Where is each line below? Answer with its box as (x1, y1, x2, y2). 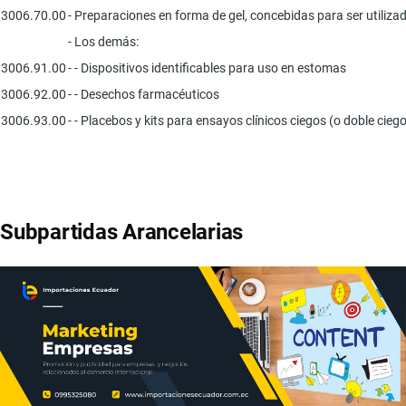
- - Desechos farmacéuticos (68, 86, 219, 101)
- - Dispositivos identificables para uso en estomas (68, 60, 346, 75)
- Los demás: (68, 34, 139, 49)
